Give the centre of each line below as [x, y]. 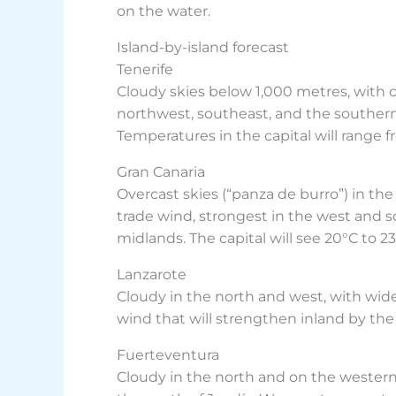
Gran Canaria [161, 172]
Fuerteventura [168, 355]
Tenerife [145, 70]
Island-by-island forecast [203, 48]
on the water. [164, 11]
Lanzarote [152, 275]
